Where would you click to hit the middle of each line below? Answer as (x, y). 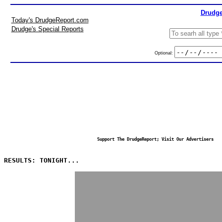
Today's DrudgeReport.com (50, 20)
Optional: (164, 53)
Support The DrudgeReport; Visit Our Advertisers (155, 139)
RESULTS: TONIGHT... (42, 160)
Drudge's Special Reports (47, 29)
